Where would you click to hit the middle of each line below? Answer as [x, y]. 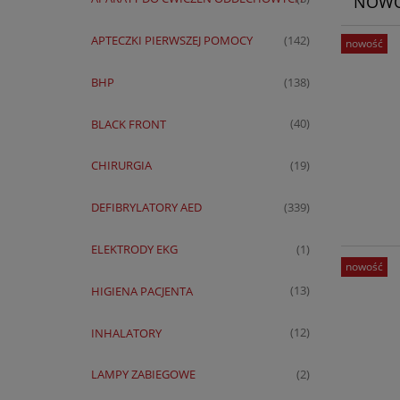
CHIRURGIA [121, 166]
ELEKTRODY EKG [134, 250]
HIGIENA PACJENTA [142, 291]
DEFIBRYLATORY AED [146, 208]
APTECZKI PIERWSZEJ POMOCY [171, 41]
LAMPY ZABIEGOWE [143, 375]
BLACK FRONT [128, 124]
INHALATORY [126, 333]
